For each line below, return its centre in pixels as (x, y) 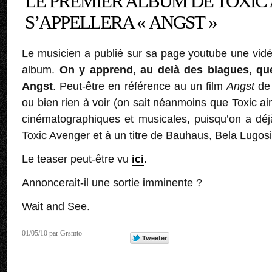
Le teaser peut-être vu (77, 159)
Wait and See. (56, 206)
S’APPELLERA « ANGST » (121, 22)
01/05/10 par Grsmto (52, 233)
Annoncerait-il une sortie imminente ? (112, 182)
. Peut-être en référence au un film (140, 86)
